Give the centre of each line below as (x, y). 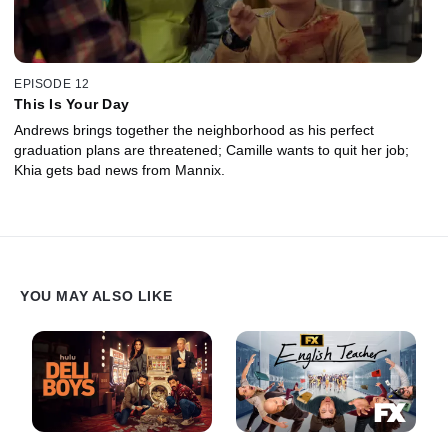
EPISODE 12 (52, 84)
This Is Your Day (71, 104)
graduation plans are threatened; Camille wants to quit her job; (211, 150)
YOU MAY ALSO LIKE (96, 296)
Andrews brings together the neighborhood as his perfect (194, 130)
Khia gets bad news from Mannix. (119, 170)
